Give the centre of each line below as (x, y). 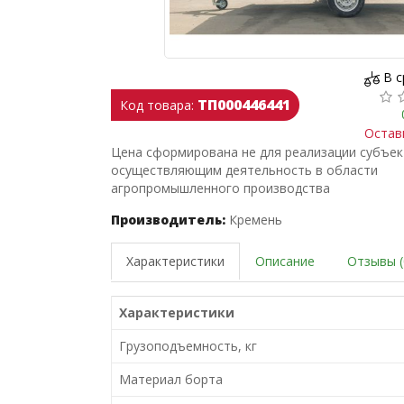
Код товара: (156, 106)
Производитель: (168, 219)
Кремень (255, 219)
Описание (285, 261)
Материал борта (170, 379)
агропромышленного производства (220, 188)
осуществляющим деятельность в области (244, 170)
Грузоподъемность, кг (188, 345)
